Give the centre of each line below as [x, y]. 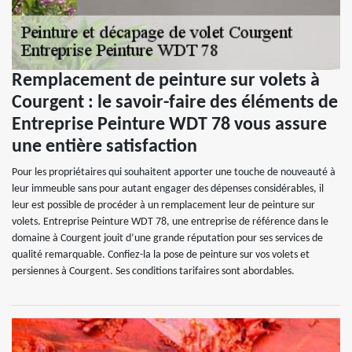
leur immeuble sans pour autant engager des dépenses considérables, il [168, 189]
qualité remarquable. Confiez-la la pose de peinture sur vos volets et [161, 255]
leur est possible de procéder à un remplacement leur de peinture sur [163, 205]
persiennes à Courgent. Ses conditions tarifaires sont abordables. [153, 271]
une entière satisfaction [104, 147]
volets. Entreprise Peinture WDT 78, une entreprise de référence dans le [170, 222]
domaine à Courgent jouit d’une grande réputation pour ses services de [167, 238]
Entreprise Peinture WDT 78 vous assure [169, 125]
